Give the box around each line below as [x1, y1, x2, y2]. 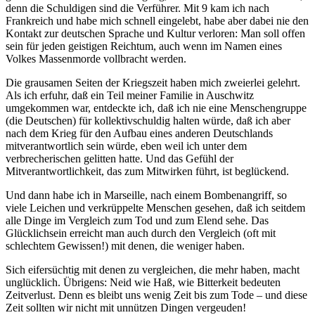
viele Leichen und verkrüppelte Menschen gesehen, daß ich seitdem [6, 202, 305, 214]
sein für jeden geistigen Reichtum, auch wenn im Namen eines [6, 40, 282, 53]
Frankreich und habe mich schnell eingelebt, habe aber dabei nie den [6, 15, 309, 27]
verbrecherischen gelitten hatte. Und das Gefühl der [6, 153, 233, 165]
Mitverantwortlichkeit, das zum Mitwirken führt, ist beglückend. [6, 165, 289, 178]
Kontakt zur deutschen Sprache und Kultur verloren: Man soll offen [6, 27, 305, 40]
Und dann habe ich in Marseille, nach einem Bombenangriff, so [6, 189, 287, 202]
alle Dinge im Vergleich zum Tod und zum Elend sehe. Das [6, 214, 269, 227]
